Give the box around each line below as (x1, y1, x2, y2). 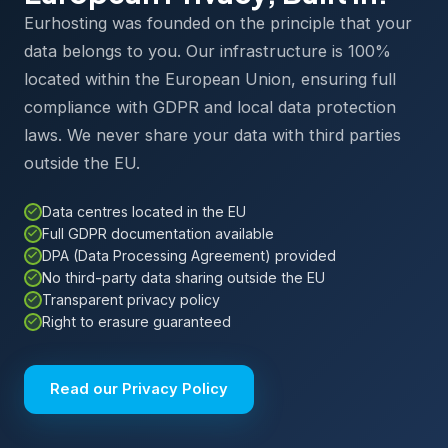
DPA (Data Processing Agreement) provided (42, 246, 336, 264)
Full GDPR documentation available (42, 224, 274, 242)
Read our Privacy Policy (50, 379, 228, 398)
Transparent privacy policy (42, 290, 220, 308)
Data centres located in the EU (42, 202, 246, 220)
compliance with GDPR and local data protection (24, 96, 396, 117)
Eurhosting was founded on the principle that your (24, 12, 412, 33)
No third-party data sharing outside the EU (42, 268, 325, 286)
